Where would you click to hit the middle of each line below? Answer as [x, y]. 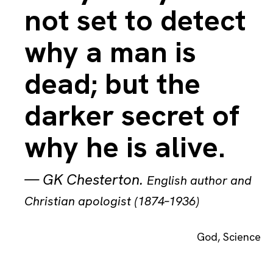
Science [242, 237]
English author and [199, 180]
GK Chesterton [91, 179]
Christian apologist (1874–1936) [112, 201]
